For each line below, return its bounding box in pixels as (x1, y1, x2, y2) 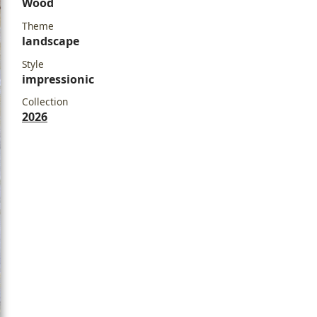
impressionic (22, 71, 94, 87)
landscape (22, 33, 79, 49)
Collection (22, 95, 68, 109)
